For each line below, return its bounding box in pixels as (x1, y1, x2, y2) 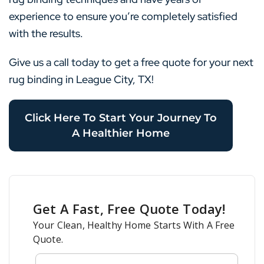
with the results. (9, 27, 83, 40)
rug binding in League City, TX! (9, 72, 154, 86)
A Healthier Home (72, 127, 170, 140)
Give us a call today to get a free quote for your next (9, 55, 253, 69)
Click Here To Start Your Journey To (25, 111, 217, 124)
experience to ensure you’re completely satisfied (9, 9, 237, 23)
